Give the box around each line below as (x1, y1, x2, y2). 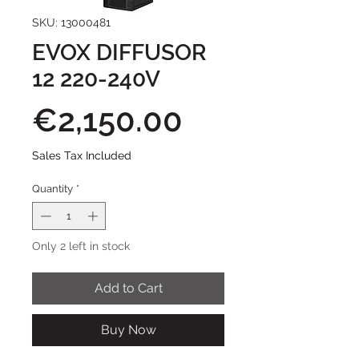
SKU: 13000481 (32, 15, 111, 29)
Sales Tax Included (32, 148, 131, 162)
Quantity (32, 182, 73, 195)
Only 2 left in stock (32, 240, 130, 253)
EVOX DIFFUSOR (32, 38, 207, 66)
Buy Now (100, 322, 156, 338)
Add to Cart (94, 280, 163, 296)
